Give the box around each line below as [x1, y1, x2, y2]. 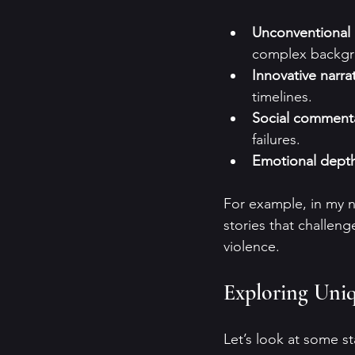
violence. [223, 238, 284, 256]
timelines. [252, 88, 312, 106]
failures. [252, 131, 300, 149]
